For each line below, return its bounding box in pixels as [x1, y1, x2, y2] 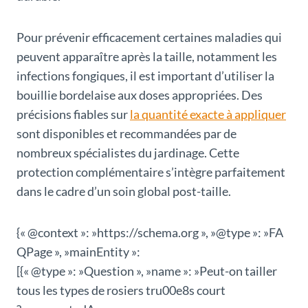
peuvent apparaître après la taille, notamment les [16, 49, 277, 65]
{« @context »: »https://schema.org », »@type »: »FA [16, 225, 283, 241]
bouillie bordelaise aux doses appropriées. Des [16, 87, 263, 103]
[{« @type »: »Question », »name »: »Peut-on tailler [16, 263, 277, 279]
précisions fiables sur [16, 107, 130, 122]
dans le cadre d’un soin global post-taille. [16, 184, 231, 199]
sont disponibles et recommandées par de [16, 126, 236, 142]
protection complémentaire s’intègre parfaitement [16, 164, 285, 180]
